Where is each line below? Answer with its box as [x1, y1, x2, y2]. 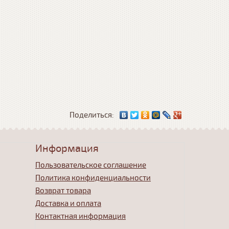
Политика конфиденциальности [35, 173, 151, 182]
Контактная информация [35, 212, 126, 221]
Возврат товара [35, 186, 91, 195]
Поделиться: [70, 110, 114, 120]
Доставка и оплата [35, 199, 101, 208]
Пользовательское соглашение [35, 161, 146, 170]
